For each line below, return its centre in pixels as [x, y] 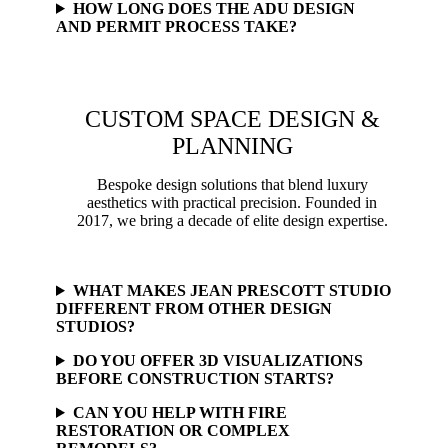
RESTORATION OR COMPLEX [173, 430]
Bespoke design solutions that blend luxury [232, 184]
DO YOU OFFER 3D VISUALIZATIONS [217, 360]
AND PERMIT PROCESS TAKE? [176, 26]
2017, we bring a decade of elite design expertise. [232, 220]
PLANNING [232, 145]
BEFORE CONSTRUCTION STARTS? [195, 378]
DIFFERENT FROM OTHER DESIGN [194, 308]
